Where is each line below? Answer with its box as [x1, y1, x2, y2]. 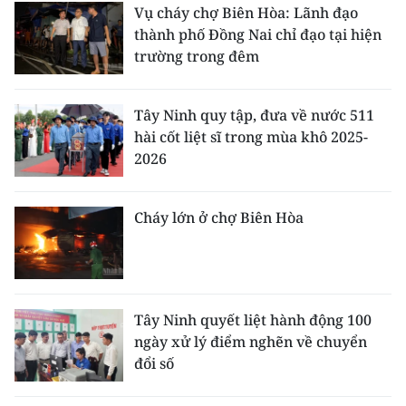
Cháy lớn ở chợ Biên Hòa [134, 208, 304, 227]
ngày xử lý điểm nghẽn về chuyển [134, 332, 367, 352]
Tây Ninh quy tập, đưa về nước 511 [134, 105, 374, 125]
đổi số [134, 353, 174, 373]
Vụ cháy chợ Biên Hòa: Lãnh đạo [134, 3, 358, 23]
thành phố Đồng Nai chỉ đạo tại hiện [134, 24, 382, 44]
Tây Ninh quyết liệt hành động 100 [134, 310, 372, 330]
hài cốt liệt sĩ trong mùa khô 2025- [134, 127, 368, 147]
